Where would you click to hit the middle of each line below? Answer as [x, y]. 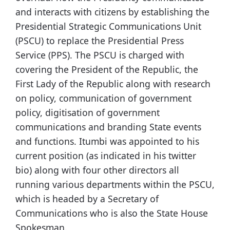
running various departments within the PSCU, [115, 185]
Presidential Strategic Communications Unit [108, 26]
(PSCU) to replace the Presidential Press [100, 41]
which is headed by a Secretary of [87, 199]
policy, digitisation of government [88, 113]
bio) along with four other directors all [97, 170]
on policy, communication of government [103, 98]
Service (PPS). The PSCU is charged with [100, 55]
